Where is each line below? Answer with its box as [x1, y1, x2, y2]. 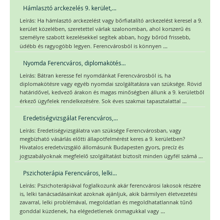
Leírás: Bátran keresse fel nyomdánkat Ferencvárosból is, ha [20, 72, 171, 80]
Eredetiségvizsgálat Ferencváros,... [23, 114, 118, 122]
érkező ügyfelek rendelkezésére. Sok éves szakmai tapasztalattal [20, 98, 182, 105]
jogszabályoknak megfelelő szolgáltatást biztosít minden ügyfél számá [20, 153, 198, 160]
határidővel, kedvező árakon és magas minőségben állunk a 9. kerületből [20, 89, 204, 96]
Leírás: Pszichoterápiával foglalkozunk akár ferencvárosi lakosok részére [20, 182, 201, 190]
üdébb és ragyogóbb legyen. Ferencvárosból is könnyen [20, 43, 163, 50]
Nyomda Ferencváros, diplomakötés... [23, 59, 126, 67]
